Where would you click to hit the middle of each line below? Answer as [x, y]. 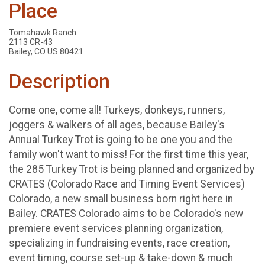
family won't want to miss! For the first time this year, [129, 154]
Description [59, 82]
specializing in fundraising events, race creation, [119, 243]
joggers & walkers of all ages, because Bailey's [117, 125]
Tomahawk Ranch [43, 33]
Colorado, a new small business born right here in [121, 198]
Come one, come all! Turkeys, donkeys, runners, [117, 110]
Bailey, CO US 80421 [46, 52]
